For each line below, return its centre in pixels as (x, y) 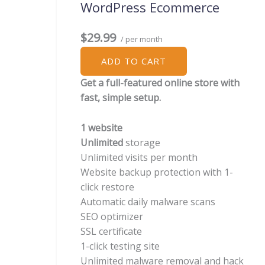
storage (142, 142)
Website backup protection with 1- (157, 172)
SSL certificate (111, 231)
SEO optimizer (112, 216)
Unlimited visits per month (139, 157)
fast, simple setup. (121, 98)
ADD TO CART (134, 61)
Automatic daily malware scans (148, 201)
